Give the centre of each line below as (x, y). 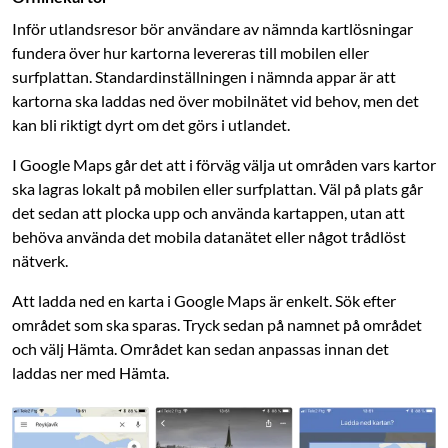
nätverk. (40, 261)
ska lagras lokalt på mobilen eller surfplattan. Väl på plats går (217, 189)
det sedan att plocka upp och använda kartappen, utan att (208, 213)
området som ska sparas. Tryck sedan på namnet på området (217, 325)
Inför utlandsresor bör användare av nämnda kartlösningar (212, 29)
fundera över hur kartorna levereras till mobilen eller (190, 53)
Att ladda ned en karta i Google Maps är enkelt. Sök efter (204, 301)
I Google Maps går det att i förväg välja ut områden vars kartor (224, 165)
